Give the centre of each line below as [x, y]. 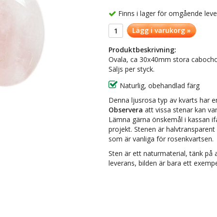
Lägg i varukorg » [162, 31]
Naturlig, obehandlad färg [159, 86]
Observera [126, 110]
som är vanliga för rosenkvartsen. [162, 139]
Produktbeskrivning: [142, 50]
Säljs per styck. [132, 69]
